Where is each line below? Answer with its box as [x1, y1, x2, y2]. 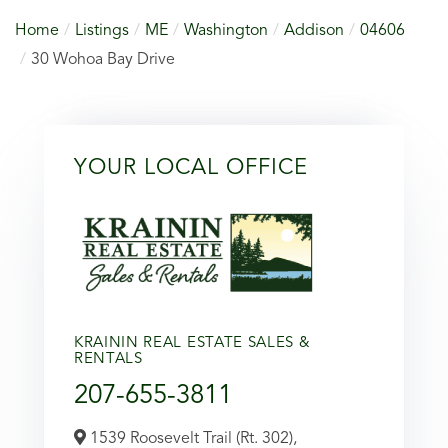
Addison [284, 22, 344, 39]
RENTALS [74, 351, 143, 367]
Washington [184, 22, 268, 39]
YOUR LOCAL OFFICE [74, 156, 308, 179]
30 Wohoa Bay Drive [31, 51, 175, 68]
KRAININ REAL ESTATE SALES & [74, 335, 311, 351]
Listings [75, 22, 129, 39]
